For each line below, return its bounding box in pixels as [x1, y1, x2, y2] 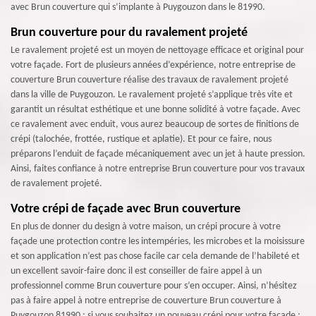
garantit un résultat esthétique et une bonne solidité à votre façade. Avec [11, 104, 300, 115]
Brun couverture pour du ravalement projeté [11, 26, 248, 39]
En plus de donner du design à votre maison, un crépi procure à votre [11, 221, 281, 232]
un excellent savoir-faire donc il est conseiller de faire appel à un [11, 266, 262, 276]
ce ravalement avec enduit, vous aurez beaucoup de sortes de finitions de [11, 119, 299, 130]
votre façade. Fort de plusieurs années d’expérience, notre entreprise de [11, 60, 296, 71]
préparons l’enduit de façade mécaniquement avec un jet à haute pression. [11, 149, 305, 159]
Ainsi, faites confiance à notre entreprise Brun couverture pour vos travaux [11, 164, 305, 174]
